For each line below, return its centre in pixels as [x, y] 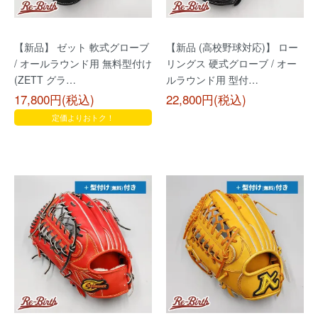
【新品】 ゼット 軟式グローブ [82, 47]
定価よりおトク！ [83, 117]
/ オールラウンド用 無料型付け [83, 63]
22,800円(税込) [206, 99]
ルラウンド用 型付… [212, 79]
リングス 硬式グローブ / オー [231, 63]
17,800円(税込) [54, 99]
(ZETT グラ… [45, 79]
